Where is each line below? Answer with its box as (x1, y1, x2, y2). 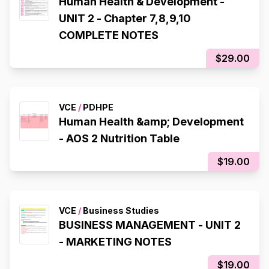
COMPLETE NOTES (59, 28, 159, 41)
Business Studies (81, 205, 159, 216)
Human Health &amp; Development (59, 115, 244, 128)
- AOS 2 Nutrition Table (59, 131, 180, 145)
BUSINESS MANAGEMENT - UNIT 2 (59, 218, 241, 231)
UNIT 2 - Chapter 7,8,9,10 (59, 11, 190, 25)
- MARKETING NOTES (59, 235, 172, 248)
